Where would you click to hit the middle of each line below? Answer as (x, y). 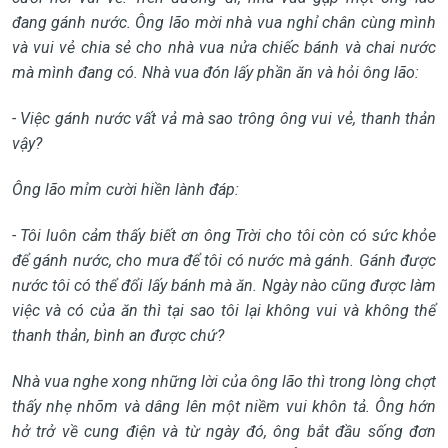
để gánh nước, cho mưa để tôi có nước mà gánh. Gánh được (224, 260)
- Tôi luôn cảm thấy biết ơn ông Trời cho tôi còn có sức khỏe (224, 235)
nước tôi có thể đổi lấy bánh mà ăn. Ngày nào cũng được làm (224, 285)
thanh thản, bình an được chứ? (117, 335)
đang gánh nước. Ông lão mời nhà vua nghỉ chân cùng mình (224, 22)
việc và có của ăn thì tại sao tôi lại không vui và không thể (224, 310)
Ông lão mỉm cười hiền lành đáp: (125, 189)
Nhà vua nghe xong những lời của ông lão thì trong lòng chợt (224, 381)
